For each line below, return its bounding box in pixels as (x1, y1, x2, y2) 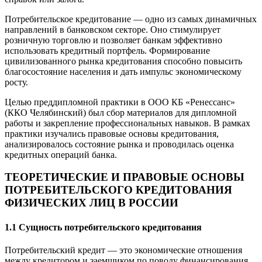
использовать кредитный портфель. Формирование (5, 45, 210, 56)
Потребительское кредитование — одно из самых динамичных (5, 13, 257, 24)
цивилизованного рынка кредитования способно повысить (5, 56, 242, 66)
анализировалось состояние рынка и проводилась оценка (5, 139, 234, 149)
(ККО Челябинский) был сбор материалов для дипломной (5, 107, 237, 118)
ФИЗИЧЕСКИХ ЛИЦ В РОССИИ (5, 196, 178, 209)
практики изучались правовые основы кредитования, (5, 128, 219, 139)
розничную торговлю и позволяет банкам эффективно (5, 35, 222, 45)
